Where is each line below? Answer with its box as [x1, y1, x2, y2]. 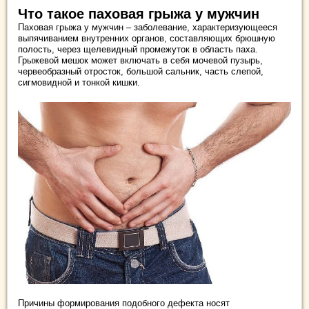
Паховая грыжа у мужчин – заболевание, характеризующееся [18, 22, 277, 32]
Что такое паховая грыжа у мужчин [18, 6, 259, 21]
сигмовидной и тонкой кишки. [18, 77, 140, 88]
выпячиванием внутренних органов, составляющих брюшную [18, 33, 275, 43]
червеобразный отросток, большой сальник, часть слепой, [18, 66, 263, 77]
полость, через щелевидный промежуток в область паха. [18, 44, 258, 54]
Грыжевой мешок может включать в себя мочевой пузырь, [18, 55, 263, 66]
